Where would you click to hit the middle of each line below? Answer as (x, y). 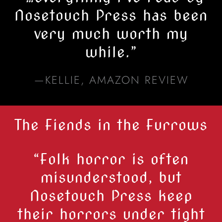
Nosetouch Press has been (111, 15)
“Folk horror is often (111, 159)
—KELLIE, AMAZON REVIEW (111, 80)
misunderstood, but (111, 177)
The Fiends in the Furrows (111, 125)
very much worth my (111, 34)
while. (108, 52)
